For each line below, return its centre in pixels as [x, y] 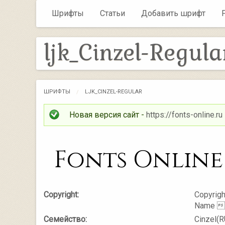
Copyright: [61, 195]
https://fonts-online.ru [184, 115]
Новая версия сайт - [108, 115]
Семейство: [65, 219]
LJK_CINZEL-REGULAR [114, 92]
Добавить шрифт [173, 14]
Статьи [113, 14]
